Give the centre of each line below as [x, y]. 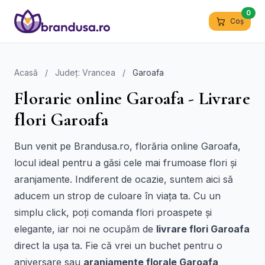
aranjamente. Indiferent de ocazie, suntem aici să [124, 179]
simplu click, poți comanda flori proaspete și [113, 212]
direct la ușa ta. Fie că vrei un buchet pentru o [118, 245]
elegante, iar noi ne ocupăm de [85, 229]
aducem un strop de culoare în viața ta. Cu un [117, 196]
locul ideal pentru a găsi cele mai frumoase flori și [125, 163]
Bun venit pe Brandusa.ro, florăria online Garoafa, [127, 146]
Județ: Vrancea [85, 72]
